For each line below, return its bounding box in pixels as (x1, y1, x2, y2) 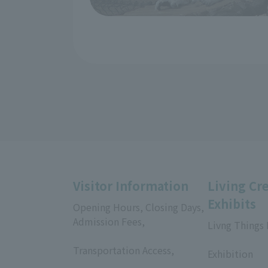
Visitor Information (73, 176, 188, 194)
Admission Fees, (73, 214, 145, 229)
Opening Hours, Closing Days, (73, 199, 204, 214)
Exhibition (208, 246, 253, 261)
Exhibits (208, 194, 256, 212)
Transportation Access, (73, 242, 174, 257)
